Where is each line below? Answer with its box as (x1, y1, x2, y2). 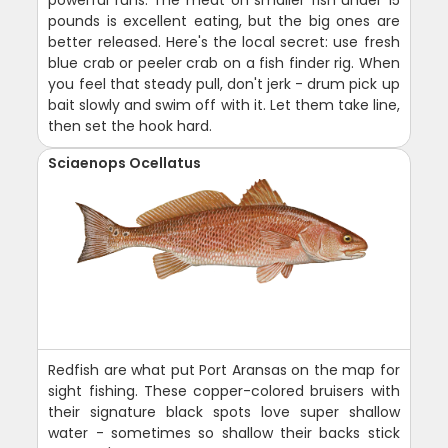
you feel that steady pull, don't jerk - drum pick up (48, 73, 400, 94)
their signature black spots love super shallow (48, 401, 400, 422)
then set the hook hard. (48, 115, 213, 136)
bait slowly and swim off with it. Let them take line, (48, 94, 400, 115)
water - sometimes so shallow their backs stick (48, 422, 400, 443)
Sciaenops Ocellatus (48, 152, 202, 173)
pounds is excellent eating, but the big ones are (48, 10, 400, 31)
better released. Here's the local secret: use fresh (48, 31, 400, 52)
